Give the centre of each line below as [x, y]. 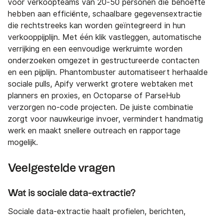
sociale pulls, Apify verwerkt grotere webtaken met [100, 84]
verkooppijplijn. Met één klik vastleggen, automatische [105, 37]
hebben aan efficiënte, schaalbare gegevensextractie [105, 14]
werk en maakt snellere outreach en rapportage [94, 131]
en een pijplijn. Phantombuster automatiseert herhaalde [108, 73]
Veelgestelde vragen [62, 169]
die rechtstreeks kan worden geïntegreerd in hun [97, 26]
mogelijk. [23, 143]
